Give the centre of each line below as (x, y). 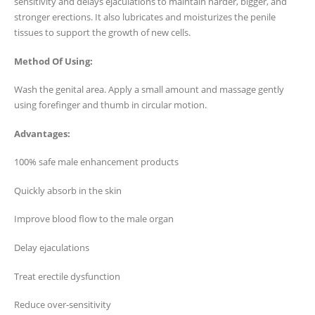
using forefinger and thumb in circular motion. (110, 105)
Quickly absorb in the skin (68, 190)
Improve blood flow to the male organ (94, 219)
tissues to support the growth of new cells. (102, 32)
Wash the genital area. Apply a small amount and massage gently (149, 90)
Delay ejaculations (52, 247)
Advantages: (42, 133)
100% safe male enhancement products (96, 162)
